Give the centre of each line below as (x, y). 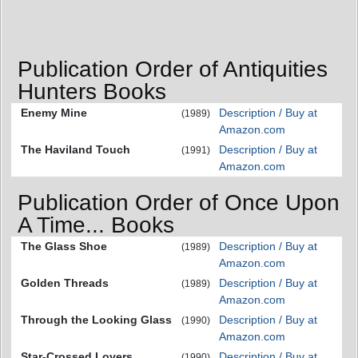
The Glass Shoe (64, 247)
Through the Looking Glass (96, 320)
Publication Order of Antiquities (173, 69)
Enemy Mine (54, 112)
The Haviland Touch (76, 149)
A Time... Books (96, 225)
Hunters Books (92, 91)
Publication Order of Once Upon (179, 203)
